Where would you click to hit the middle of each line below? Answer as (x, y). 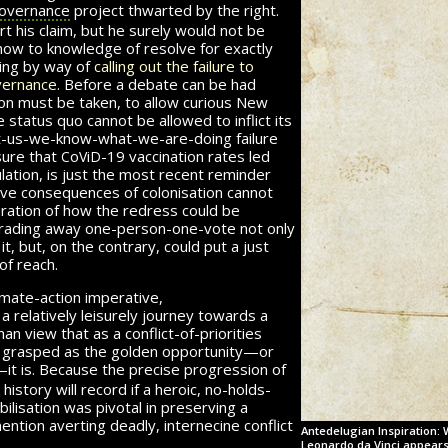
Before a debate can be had (158, 83)
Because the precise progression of (160, 368)
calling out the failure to (174, 65)
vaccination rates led (197, 155)
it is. (21, 368)
